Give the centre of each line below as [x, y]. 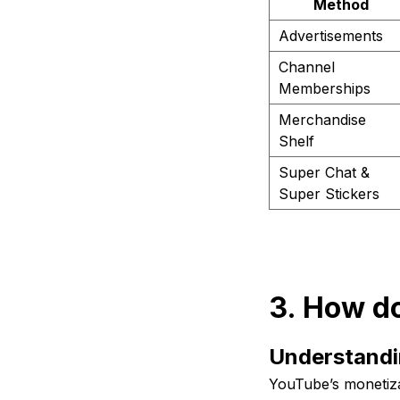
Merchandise [322, 120]
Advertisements [330, 36]
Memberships [324, 89]
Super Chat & [324, 173]
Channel [306, 67]
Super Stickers [329, 194]
